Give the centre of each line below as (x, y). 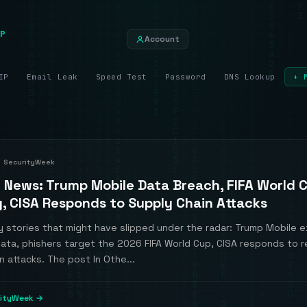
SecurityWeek (29, 162)
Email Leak (52, 77)
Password (185, 77)
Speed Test (121, 77)
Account (162, 39)
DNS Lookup (249, 77)
